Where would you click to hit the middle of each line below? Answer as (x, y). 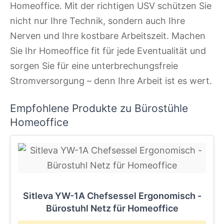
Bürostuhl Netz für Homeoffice (112, 208)
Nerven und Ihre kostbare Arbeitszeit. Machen (108, 36)
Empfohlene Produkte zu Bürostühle (99, 108)
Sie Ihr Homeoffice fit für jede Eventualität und (108, 51)
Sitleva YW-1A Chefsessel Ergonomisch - (112, 195)
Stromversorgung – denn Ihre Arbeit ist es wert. (111, 81)
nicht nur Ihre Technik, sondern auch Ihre (97, 21)
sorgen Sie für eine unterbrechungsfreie (94, 66)
